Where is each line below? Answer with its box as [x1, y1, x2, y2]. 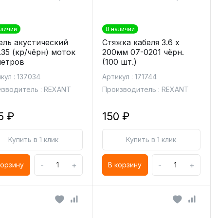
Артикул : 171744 [102, 73, 157, 81]
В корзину [108, 161, 142, 169]
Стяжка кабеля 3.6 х [102, 37, 180, 47]
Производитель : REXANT [102, 85, 189, 93]
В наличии [105, 25, 135, 33]
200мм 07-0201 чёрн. [102, 47, 184, 57]
